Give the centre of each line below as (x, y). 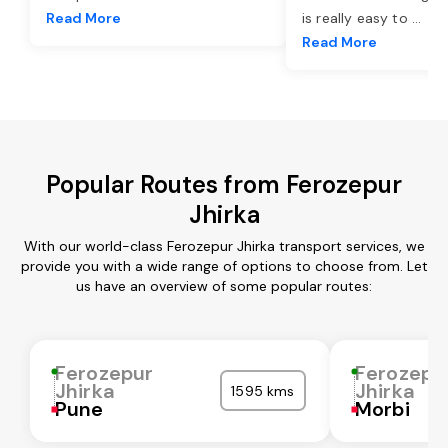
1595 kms (263, 390)
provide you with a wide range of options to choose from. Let (224, 265)
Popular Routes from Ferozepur (224, 184)
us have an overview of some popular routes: (224, 285)
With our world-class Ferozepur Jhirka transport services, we (224, 245)
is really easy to (357, 17)
